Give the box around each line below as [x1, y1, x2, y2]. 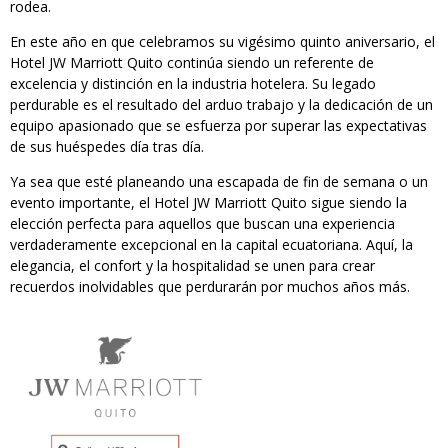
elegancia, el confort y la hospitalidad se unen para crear [10, 256, 375, 276]
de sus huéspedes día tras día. [10, 137, 204, 157]
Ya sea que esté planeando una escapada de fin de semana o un [10, 172, 428, 192]
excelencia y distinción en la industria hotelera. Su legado [10, 74, 376, 94]
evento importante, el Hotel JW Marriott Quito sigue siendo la [10, 193, 407, 213]
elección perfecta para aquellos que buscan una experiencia [10, 214, 395, 234]
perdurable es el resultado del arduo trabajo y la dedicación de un [10, 95, 433, 115]
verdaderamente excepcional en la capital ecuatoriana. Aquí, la [10, 235, 413, 255]
